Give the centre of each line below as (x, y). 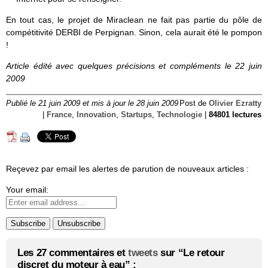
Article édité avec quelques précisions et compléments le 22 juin (134, 66)
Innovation (96, 115)
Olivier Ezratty (235, 104)
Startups (136, 115)
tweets (143, 253)
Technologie (179, 115)
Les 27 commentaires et (73, 253)
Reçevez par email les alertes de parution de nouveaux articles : (127, 169)
